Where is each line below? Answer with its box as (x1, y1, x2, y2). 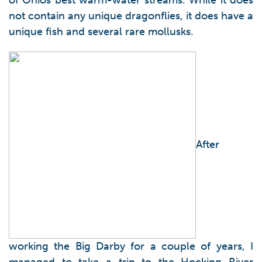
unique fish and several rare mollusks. (9, 25, 194, 38)
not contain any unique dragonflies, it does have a (9, 9, 253, 22)
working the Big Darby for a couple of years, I (9, 240, 253, 253)
